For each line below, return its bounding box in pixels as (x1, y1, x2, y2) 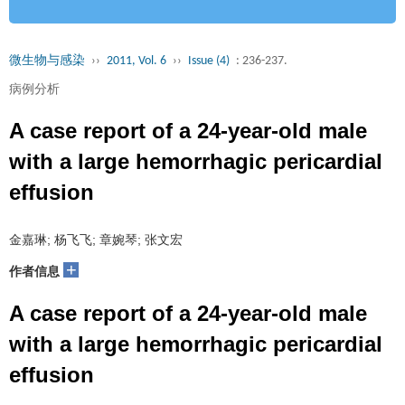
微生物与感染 (9, 54, 85, 68)
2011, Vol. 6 (107, 54, 166, 68)
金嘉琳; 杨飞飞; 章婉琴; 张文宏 (9, 232, 183, 247)
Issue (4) (188, 54, 230, 68)
